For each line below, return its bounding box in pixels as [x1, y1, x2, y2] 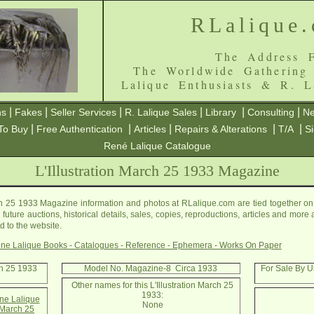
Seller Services [50, 107, 116, 118]
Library [205, 107, 236, 118]
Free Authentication [36, 123, 123, 135]
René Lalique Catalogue [103, 140, 211, 151]
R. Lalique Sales [125, 107, 197, 118]
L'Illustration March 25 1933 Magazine [34, 162, 280, 179]
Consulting [247, 107, 294, 118]
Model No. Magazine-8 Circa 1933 [84, 264, 217, 273]
